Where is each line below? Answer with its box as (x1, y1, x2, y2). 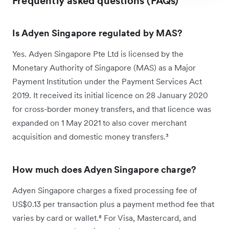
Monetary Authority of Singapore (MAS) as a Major (12, 62, 196, 73)
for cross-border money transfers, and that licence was (12, 104, 211, 114)
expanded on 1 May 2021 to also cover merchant (12, 118, 187, 128)
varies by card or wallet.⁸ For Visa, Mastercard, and (12, 213, 196, 223)
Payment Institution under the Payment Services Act (12, 76, 202, 87)
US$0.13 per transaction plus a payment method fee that (12, 199, 214, 210)
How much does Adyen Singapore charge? (12, 164, 197, 176)
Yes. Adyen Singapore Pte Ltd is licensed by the (12, 49, 184, 59)
